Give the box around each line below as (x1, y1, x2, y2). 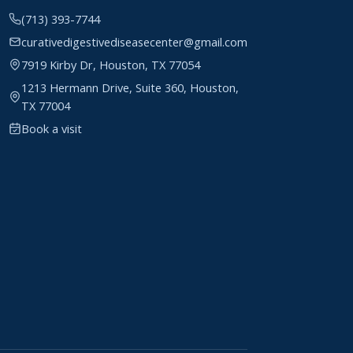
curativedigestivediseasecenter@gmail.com (20, 34, 247, 50)
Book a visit (20, 121, 82, 136)
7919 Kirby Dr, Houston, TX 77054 (20, 57, 200, 72)
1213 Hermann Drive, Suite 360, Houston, (20, 80, 239, 95)
